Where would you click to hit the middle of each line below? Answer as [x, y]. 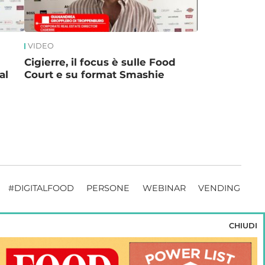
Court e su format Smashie [95, 75]
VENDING [219, 188]
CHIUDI [243, 226]
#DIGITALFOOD [41, 188]
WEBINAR [164, 188]
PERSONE [108, 188]
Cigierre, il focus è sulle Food [100, 62]
